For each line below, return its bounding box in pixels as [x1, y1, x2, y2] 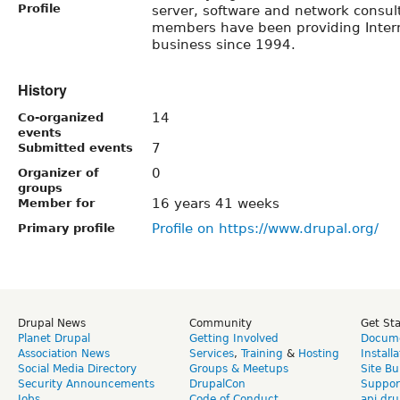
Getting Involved [189, 331, 279, 345]
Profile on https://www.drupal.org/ [152, 220, 379, 237]
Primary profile [18, 221, 115, 235]
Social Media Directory [18, 362, 137, 375]
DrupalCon [189, 377, 246, 390]
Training [241, 346, 283, 360]
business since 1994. [152, 36, 296, 53]
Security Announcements [18, 377, 154, 390]
